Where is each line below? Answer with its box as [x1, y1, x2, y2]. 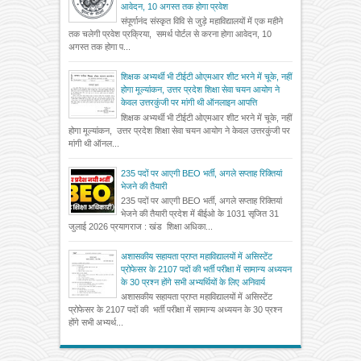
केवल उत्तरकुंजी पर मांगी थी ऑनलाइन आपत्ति [121, 98, 257, 108]
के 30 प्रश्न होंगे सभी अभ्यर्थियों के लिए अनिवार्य [121, 276, 265, 287]
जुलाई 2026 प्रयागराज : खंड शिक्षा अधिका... [68, 221, 213, 231]
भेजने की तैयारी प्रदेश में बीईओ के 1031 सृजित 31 [121, 208, 279, 218]
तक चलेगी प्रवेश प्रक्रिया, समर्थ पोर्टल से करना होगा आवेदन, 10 [68, 29, 272, 39]
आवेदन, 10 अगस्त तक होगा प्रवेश [121, 2, 228, 12]
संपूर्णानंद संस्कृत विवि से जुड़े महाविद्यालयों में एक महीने [121, 16, 283, 27]
